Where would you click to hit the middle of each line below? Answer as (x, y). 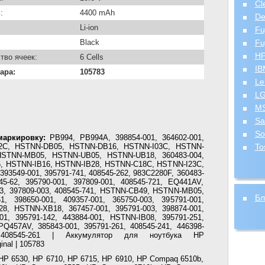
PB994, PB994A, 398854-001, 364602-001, (125, 138)
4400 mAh (97, 13)
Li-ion (89, 28)
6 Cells (91, 57)
